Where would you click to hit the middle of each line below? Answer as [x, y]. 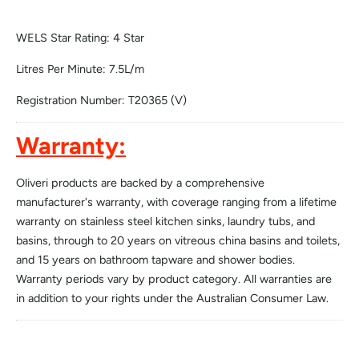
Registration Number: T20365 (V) [101, 101]
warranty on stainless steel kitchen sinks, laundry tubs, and [165, 222]
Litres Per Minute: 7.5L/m [80, 69]
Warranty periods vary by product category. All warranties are [174, 279]
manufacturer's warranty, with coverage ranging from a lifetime [176, 202]
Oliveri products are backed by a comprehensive [140, 183]
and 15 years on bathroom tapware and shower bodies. [155, 260]
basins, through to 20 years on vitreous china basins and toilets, [178, 241]
